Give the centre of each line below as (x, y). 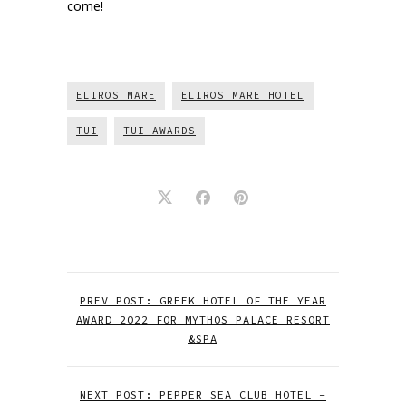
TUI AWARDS (159, 131)
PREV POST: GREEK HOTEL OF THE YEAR (203, 301)
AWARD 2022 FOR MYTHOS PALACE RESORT (203, 320)
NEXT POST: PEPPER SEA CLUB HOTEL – (203, 395)
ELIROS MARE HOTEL (243, 96)
